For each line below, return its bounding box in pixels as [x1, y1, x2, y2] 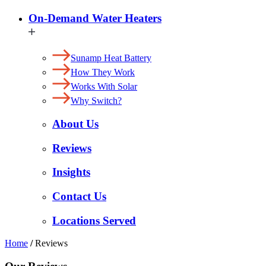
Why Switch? [71, 96, 122, 106]
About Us [52, 117, 99, 130]
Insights [52, 166, 90, 179]
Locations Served [52, 214, 136, 227]
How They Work [71, 67, 135, 78]
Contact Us [52, 189, 106, 202]
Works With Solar [71, 81, 137, 92]
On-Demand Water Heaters [28, 12, 161, 25]
